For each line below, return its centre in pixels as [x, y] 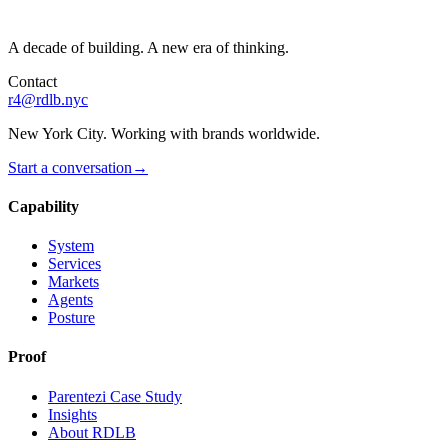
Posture [71, 318]
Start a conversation [70, 167]
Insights [72, 414]
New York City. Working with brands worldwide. [164, 133]
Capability [43, 206]
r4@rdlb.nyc [48, 99]
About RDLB [92, 432]
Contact [32, 81]
